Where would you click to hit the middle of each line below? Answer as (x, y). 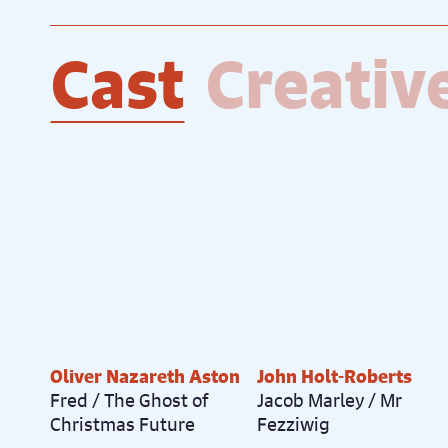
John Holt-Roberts (335, 375)
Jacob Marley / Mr (330, 399)
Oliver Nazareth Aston (145, 375)
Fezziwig (294, 423)
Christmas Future (122, 423)
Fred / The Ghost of (129, 399)
